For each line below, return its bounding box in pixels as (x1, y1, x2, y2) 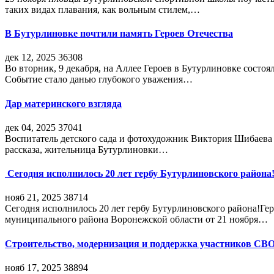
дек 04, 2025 (5, 122, 56, 133)
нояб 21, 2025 (5, 192, 61, 203)
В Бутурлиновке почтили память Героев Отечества (5, 28, 233, 39)
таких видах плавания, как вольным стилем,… (5, 4, 200, 15)
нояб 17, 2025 (5, 262, 61, 273)
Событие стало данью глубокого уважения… (5, 74, 193, 85)
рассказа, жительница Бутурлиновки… (5, 144, 168, 155)
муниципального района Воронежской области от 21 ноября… (5, 214, 268, 225)
